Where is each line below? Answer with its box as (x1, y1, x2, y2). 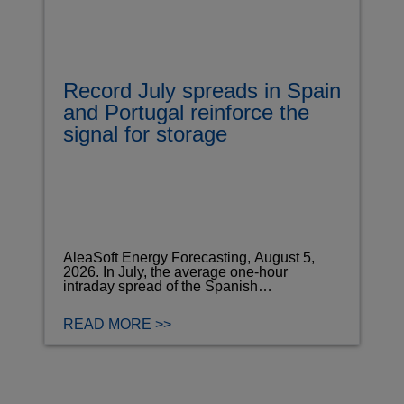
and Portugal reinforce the (63, 99, 309, 124)
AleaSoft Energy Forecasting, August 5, (63, 249, 315, 265)
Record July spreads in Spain (63, 78, 341, 103)
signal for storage (63, 121, 227, 146)
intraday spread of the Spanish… (63, 278, 272, 294)
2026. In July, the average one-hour (63, 263, 288, 280)
